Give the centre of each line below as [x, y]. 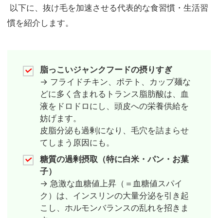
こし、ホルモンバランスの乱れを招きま [114, 208]
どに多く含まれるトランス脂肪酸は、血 [114, 94]
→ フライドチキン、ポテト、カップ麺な [115, 82]
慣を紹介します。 [40, 23]
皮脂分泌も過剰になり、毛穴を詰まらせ [114, 131]
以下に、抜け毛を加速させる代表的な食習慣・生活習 [108, 8]
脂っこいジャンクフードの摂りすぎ [106, 70]
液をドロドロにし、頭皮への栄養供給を [114, 106]
